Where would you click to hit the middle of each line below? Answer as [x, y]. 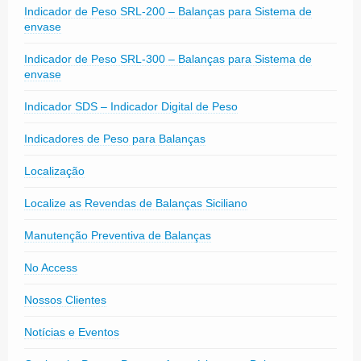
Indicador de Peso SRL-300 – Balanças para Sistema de [168, 58]
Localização [54, 170]
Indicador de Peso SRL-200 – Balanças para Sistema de [168, 11]
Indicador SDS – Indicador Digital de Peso [131, 106]
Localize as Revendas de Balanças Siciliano [136, 203]
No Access [51, 267]
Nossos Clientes [65, 299]
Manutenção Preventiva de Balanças [118, 235]
